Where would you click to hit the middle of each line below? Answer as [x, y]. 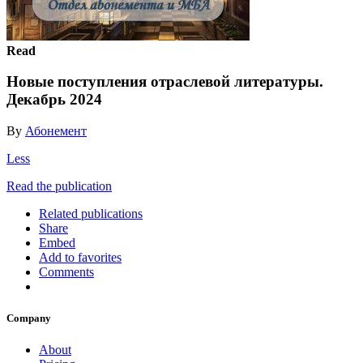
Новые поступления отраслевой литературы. [165, 82]
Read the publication [59, 186]
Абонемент [56, 130]
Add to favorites [80, 257]
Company [29, 318]
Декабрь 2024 [54, 100]
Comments [66, 271]
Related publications [91, 213]
